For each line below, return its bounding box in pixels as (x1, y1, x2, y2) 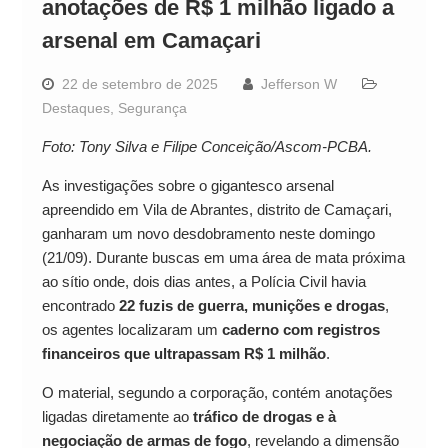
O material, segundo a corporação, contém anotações (41, 384, 393, 402)
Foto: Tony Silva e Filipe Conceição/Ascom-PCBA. (41, 138, 372, 156)
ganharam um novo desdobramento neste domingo (41, 225, 375, 243)
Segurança (117, 100, 187, 117)
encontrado (41, 297, 119, 315)
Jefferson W (260, 76, 337, 93)
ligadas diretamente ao (41, 408, 193, 426)
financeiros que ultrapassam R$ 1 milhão (41, 345, 326, 363)
